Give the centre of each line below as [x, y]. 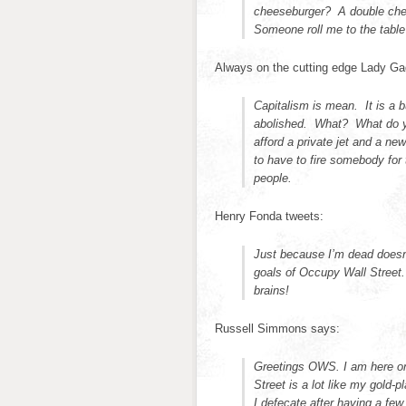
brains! [271, 290]
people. [273, 178]
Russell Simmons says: [277, 329]
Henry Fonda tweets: [269, 216]
